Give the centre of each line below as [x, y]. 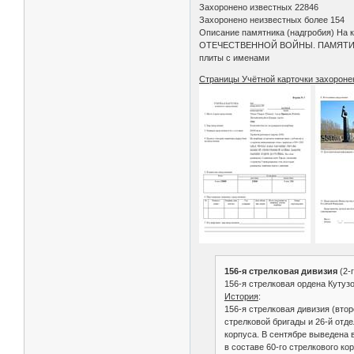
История [241, 297]
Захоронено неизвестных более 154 [272, 19]
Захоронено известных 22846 [259, 7]
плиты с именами [235, 57]
